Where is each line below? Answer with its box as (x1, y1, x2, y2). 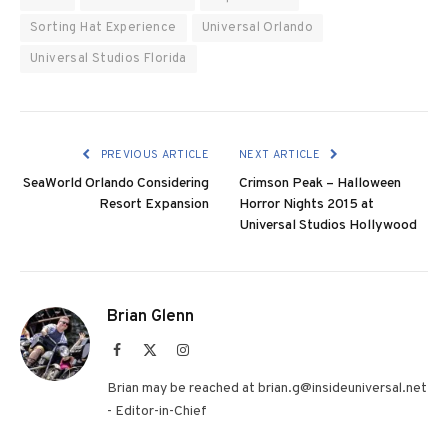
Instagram (188, 341, 244, 356)
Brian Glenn (107, 305, 194, 328)
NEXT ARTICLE (239, 147, 324, 162)
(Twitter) (156, 361, 207, 376)
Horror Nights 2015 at (239, 195, 374, 213)
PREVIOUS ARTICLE (97, 147, 209, 162)
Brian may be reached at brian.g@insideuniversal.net (107, 379, 427, 397)
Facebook (120, 341, 174, 356)
